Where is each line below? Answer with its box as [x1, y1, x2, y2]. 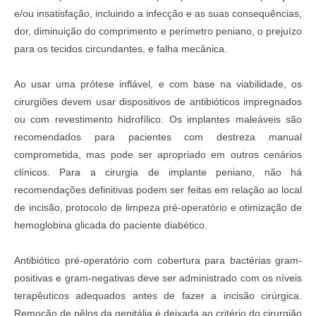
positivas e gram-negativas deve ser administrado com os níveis [14, 272, 302, 284]
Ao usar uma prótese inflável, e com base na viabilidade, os [14, 78, 302, 90]
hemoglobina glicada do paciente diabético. [14, 219, 207, 231]
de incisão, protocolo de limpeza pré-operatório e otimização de [14, 201, 302, 213]
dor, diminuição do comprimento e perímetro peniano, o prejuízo [14, 25, 302, 37]
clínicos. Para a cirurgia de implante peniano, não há [14, 166, 302, 178]
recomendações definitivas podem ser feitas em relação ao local [14, 183, 302, 195]
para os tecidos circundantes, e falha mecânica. [14, 42, 227, 54]
